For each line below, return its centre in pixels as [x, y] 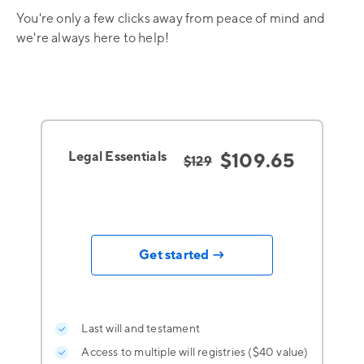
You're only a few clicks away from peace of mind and [171, 19]
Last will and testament [141, 329]
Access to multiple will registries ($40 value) [195, 353]
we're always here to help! [93, 39]
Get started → [182, 256]
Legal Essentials [117, 157]
